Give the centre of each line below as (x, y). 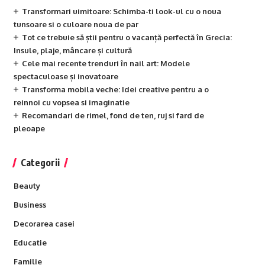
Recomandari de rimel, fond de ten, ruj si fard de (113, 115)
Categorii (40, 163)
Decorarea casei (44, 224)
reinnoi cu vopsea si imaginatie (71, 102)
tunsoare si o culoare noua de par (76, 24)
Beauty (27, 186)
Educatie (30, 243)
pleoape (29, 128)
